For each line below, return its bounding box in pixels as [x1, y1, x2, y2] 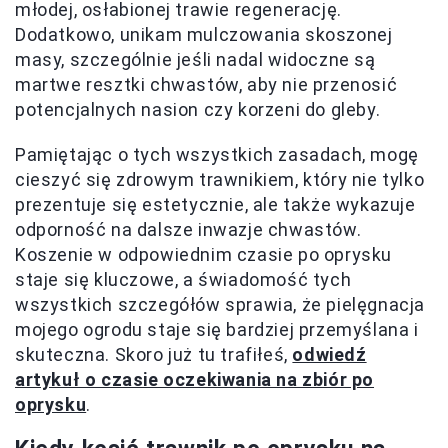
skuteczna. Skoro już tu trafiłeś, [15, 344, 293, 365]
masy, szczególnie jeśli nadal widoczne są [15, 49, 376, 70]
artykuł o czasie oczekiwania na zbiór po [15, 369, 375, 390]
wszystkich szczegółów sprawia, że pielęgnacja [15, 294, 426, 315]
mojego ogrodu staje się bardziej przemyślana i [15, 319, 419, 340]
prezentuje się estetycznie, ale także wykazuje [15, 194, 416, 215]
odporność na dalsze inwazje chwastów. [15, 219, 362, 240]
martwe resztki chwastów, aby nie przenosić [15, 74, 398, 95]
